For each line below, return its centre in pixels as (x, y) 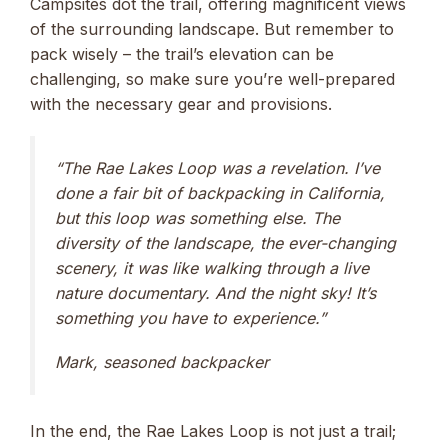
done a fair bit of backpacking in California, (220, 193)
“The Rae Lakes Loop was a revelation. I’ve (217, 168)
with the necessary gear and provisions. (181, 104)
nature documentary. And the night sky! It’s (215, 293)
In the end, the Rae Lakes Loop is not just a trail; (213, 431)
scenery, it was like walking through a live (212, 268)
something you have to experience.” (190, 318)
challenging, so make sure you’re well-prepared (212, 79)
